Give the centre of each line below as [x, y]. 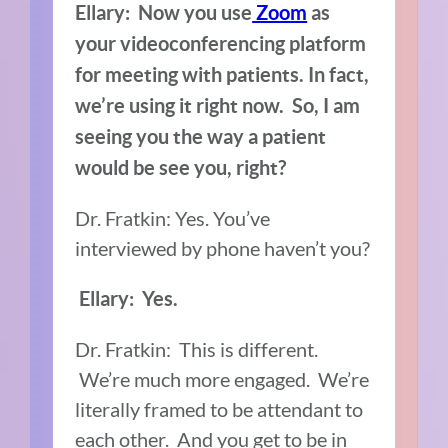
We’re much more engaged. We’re [222, 378]
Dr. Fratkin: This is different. [197, 348]
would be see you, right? [183, 167]
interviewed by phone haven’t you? [223, 247]
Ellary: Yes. [129, 298]
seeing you [122, 136]
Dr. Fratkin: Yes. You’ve [173, 217]
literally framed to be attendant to [219, 408]
